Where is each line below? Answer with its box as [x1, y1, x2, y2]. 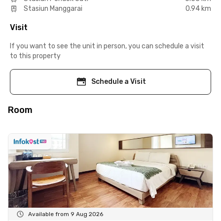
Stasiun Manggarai [24, 4, 82, 13]
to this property [10, 51, 61, 60]
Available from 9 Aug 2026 [28, 210, 103, 218]
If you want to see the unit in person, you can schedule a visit [10, 41, 204, 50]
